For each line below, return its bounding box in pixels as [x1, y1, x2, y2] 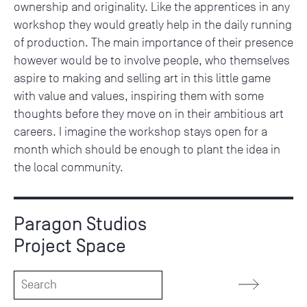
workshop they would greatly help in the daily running [14, 18, 292, 32]
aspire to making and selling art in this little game [14, 71, 271, 86]
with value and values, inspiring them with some [14, 89, 264, 103]
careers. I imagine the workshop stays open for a [14, 125, 267, 139]
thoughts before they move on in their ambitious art [14, 107, 284, 121]
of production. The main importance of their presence [14, 36, 293, 50]
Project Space [14, 235, 126, 257]
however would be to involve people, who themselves [14, 53, 290, 68]
